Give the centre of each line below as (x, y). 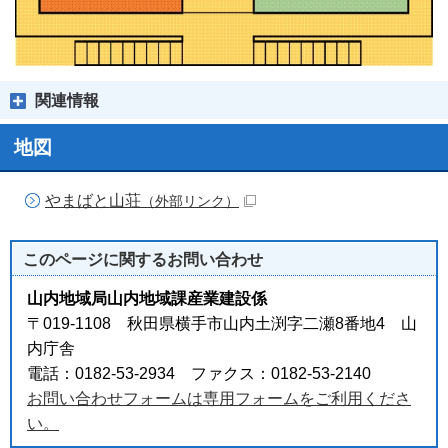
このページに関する (95, 259)
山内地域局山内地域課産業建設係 (147, 298)
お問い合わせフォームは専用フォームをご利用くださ (219, 398)
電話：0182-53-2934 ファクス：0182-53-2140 (199, 373)
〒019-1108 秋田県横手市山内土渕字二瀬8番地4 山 (222, 323)
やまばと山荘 (93, 200)
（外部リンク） (190, 200)
